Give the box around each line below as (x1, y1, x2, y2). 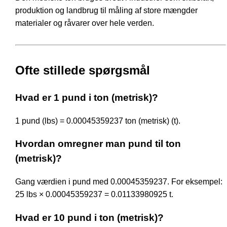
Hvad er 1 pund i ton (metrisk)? (15, 92, 158, 103)
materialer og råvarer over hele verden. (15, 18, 154, 27)
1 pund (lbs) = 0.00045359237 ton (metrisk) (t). (15, 116, 180, 125)
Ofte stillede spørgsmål (15, 63, 150, 77)
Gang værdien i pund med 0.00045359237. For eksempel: (15, 177, 222, 186)
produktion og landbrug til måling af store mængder (15, 6, 198, 15)
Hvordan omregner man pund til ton (15, 138, 181, 149)
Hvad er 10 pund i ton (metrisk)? (15, 212, 164, 223)
